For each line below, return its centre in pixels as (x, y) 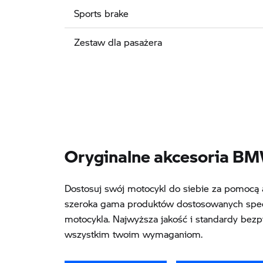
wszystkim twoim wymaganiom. (134, 234)
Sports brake (101, 13)
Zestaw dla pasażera (118, 42)
